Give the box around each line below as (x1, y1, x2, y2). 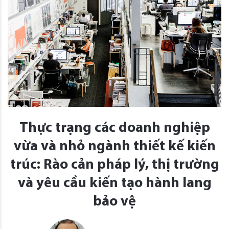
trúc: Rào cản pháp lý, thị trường (10, 158, 219, 173)
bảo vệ (93, 195, 136, 210)
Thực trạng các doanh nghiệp (19, 121, 210, 136)
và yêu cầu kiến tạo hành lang (17, 176, 212, 191)
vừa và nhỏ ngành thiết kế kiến (13, 140, 216, 154)
